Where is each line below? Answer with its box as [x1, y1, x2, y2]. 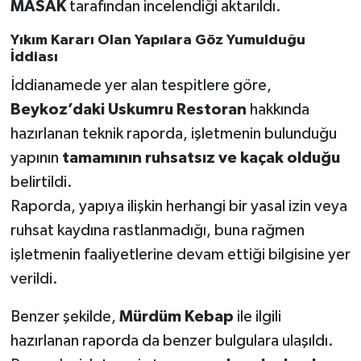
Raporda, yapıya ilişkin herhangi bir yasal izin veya [10, 197, 347, 214]
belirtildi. [10, 173, 73, 190]
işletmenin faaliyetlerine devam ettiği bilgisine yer [10, 246, 351, 263]
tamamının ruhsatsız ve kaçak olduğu [61, 149, 340, 166]
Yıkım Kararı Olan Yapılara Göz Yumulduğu [10, 33, 305, 48]
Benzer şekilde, [10, 308, 119, 325]
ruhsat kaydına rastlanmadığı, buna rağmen [10, 222, 305, 239]
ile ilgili [233, 308, 281, 325]
